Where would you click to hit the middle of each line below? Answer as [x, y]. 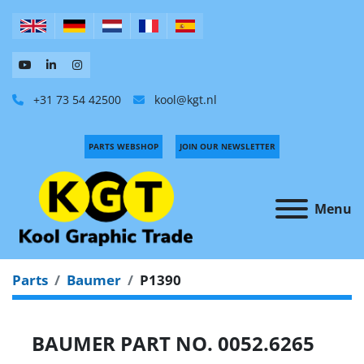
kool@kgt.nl [184, 100]
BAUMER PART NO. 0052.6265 [173, 343]
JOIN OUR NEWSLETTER [227, 146]
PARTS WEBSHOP [123, 146]
